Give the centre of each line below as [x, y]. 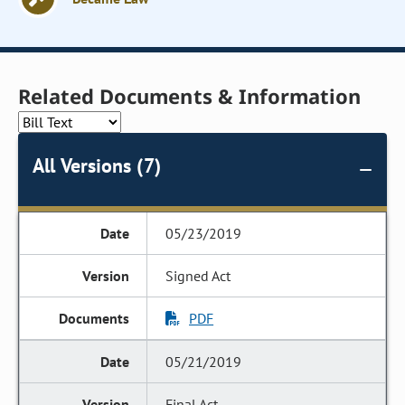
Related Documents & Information [190, 96]
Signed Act [198, 276]
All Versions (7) [97, 165]
